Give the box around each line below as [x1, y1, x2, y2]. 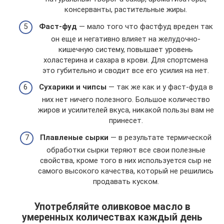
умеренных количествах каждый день [21, 211, 202, 223]
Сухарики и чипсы [38, 82, 106, 91]
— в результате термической [108, 132, 211, 142]
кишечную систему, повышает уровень [58, 44, 193, 54]
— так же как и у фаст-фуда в [106, 82, 213, 91]
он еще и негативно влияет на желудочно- [51, 34, 200, 43]
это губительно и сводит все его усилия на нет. [42, 65, 209, 75]
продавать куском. [92, 176, 159, 186]
